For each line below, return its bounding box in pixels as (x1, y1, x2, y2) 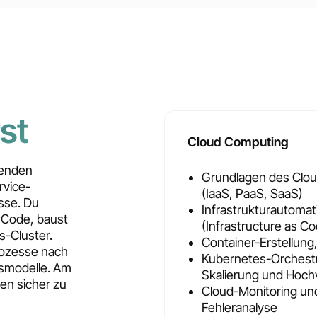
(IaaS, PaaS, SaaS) (201, 186, 303, 202)
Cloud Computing (187, 134, 289, 150)
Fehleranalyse (201, 300, 277, 316)
